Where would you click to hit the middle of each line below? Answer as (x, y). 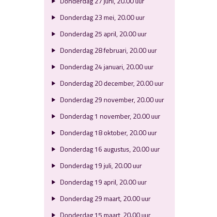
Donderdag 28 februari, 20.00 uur (108, 50)
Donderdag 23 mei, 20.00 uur (101, 17)
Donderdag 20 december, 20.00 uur (111, 83)
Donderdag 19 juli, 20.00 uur (100, 165)
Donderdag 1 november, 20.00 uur (109, 116)
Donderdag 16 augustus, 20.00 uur (109, 149)
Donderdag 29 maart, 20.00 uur (104, 198)
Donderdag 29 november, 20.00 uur (111, 100)
